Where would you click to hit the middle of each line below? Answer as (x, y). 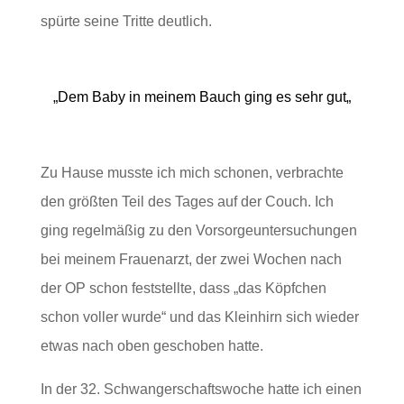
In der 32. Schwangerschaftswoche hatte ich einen (201, 390)
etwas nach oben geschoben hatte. (151, 346)
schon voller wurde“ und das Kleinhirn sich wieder (199, 317)
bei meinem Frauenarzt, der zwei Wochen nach (191, 260)
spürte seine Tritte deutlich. (126, 22)
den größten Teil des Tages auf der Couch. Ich (187, 202)
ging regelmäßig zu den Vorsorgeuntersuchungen (198, 231)
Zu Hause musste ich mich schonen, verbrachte (192, 173)
